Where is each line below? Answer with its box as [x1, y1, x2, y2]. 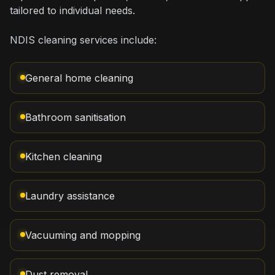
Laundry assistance [25, 190, 115, 202]
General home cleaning [25, 72, 133, 84]
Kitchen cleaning [25, 150, 102, 163]
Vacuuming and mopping [25, 229, 141, 241]
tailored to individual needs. [10, 4, 135, 17]
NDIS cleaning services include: [10, 34, 157, 46]
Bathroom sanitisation [25, 111, 126, 123]
